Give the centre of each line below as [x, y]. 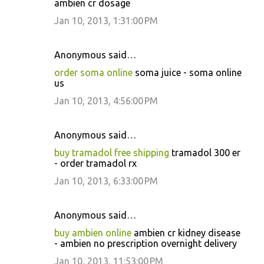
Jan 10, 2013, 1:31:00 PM [106, 21]
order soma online [93, 72]
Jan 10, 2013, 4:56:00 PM [106, 101]
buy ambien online [93, 233]
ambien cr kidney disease [186, 233]
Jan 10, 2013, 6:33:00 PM [106, 181]
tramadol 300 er [205, 153]
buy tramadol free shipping [112, 153]
